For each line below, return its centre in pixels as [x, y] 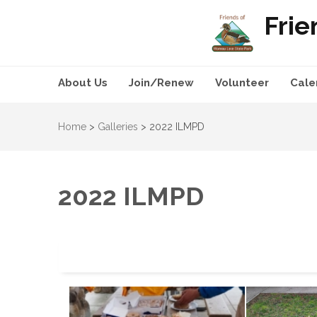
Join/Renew [161, 82]
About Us [83, 82]
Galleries [118, 126]
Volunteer [242, 82]
